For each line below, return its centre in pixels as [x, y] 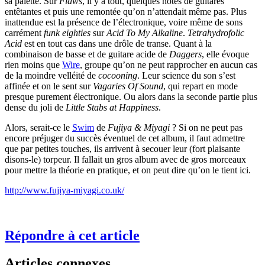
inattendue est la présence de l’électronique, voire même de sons [124, 22]
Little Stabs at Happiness [112, 108]
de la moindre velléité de [51, 76]
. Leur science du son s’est [186, 76]
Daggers [185, 54]
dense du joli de [35, 108]
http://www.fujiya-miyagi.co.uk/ [64, 190]
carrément [24, 33]
